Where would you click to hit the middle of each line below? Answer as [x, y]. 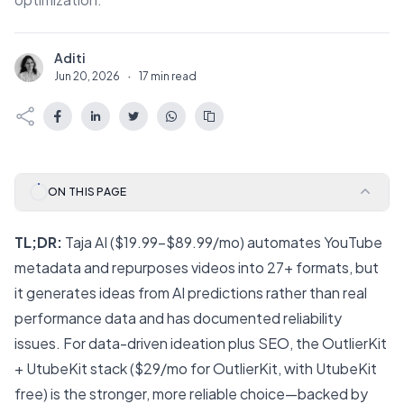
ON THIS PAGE [87, 192]
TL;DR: [38, 242]
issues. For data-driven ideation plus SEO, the [168, 343]
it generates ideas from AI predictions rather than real [191, 293]
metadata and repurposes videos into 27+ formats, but [197, 267]
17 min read [168, 76]
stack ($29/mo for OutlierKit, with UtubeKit [232, 368]
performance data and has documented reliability [178, 318]
